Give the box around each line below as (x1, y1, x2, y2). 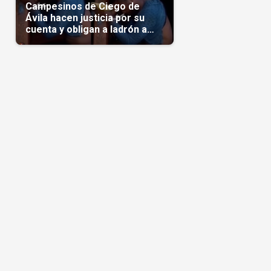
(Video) (25, 46, 59, 58)
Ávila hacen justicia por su (25, 11, 145, 24)
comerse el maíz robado (25, 34, 137, 47)
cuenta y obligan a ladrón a (25, 23, 147, 35)
